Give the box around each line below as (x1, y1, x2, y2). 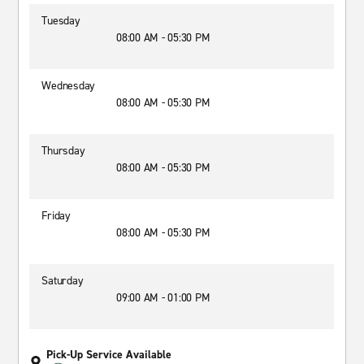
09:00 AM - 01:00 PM (116, 290, 210, 305)
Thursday (41, 143, 85, 158)
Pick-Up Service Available (46, 347, 172, 362)
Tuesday (41, 13, 80, 28)
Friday (41, 208, 71, 223)
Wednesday (41, 78, 96, 93)
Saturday (41, 273, 84, 288)
